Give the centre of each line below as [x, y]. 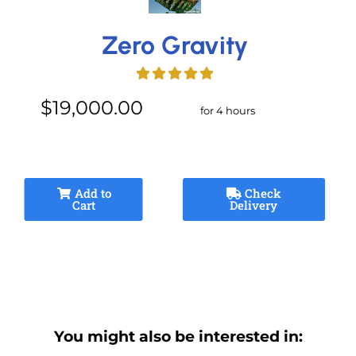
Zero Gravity [174, 45]
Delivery [254, 205]
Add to [91, 193]
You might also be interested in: [178, 336]
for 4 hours [227, 110]
